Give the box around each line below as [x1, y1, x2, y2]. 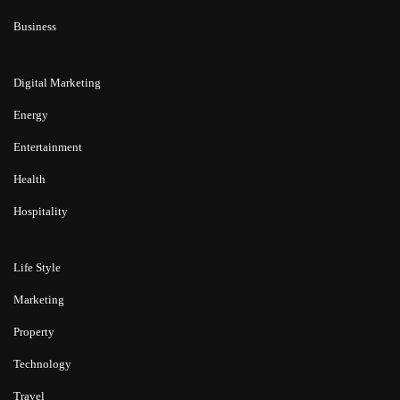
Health [13, 172, 46, 187]
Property [13, 324, 54, 338]
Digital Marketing [13, 76, 101, 90]
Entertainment [13, 140, 82, 154]
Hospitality [13, 204, 68, 219]
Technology [13, 356, 71, 371]
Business [13, 20, 56, 34]
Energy [13, 108, 48, 122]
